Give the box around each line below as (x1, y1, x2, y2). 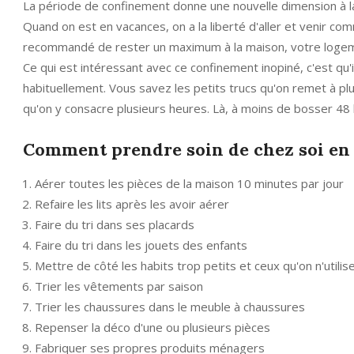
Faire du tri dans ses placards (35, 216, 194, 232)
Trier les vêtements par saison (35, 277, 203, 294)
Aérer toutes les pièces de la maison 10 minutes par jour (35, 175, 344, 191)
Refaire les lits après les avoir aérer (35, 195, 229, 212)
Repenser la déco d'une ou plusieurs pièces (35, 318, 270, 335)
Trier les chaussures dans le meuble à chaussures (35, 298, 305, 314)
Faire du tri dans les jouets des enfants (35, 236, 247, 253)
